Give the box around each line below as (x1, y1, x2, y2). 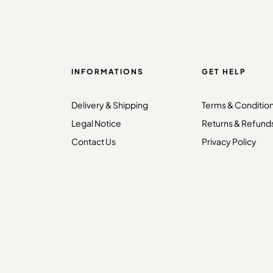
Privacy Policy (201, 136, 257, 147)
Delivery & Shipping (71, 99, 148, 110)
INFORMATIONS (71, 67, 144, 76)
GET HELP (201, 67, 246, 76)
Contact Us (71, 136, 116, 147)
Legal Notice (71, 118, 121, 129)
